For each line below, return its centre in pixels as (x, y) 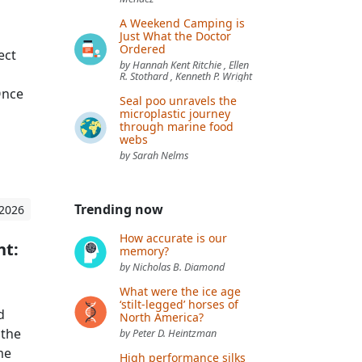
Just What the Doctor (175, 36)
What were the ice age (180, 291)
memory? (144, 250)
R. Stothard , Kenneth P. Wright (186, 76)
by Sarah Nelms (154, 155)
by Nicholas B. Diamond (172, 267)
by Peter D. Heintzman (168, 333)
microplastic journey (175, 113)
